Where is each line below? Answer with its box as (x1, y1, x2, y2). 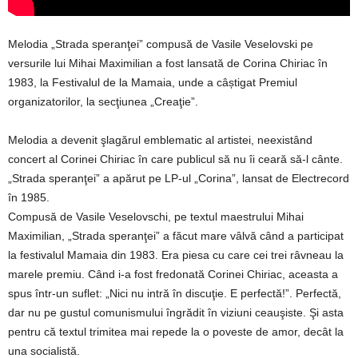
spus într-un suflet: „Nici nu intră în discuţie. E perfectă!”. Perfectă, (8, 286, 341, 300)
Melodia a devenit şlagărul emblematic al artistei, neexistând (8, 133, 312, 146)
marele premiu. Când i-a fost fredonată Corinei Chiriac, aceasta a (8, 267, 338, 280)
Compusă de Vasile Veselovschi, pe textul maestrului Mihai (8, 209, 304, 223)
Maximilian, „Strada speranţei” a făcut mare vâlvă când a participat (8, 229, 344, 242)
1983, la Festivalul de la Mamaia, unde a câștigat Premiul (8, 75, 297, 89)
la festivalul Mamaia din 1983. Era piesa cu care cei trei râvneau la (8, 248, 344, 261)
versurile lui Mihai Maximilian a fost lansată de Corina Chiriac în (8, 56, 328, 70)
